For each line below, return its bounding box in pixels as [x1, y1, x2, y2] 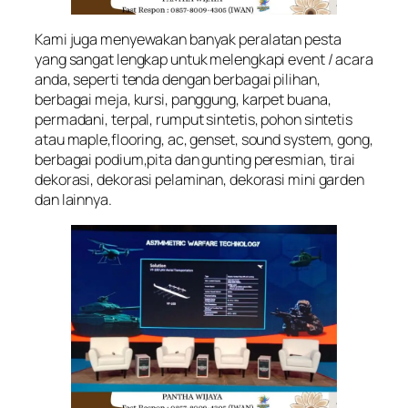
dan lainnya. [35, 189, 112, 210]
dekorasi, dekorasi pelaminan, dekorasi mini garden [35, 169, 364, 190]
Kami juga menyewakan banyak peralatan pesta [35, 29, 342, 50]
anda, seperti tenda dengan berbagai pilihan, [35, 69, 321, 90]
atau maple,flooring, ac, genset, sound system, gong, [35, 129, 373, 150]
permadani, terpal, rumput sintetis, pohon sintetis [35, 109, 352, 130]
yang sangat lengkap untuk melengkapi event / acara [35, 49, 373, 70]
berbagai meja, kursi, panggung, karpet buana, [35, 89, 331, 110]
